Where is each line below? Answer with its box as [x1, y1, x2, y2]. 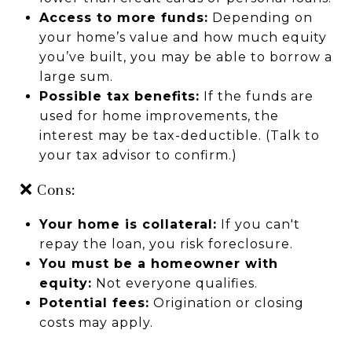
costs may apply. [38, 314, 153, 330]
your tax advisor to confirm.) [38, 147, 237, 163]
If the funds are [199, 88, 313, 104]
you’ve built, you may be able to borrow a [38, 49, 332, 64]
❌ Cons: [20, 180, 75, 199]
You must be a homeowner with [38, 255, 278, 271]
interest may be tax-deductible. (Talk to [38, 127, 320, 143]
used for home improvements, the [38, 108, 279, 123]
